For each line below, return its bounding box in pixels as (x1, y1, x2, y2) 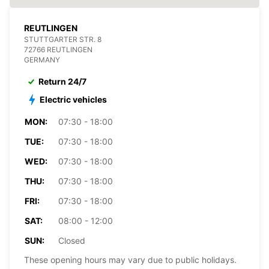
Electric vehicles (40, 94, 107, 104)
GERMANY (24, 55, 60, 64)
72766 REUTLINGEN (24, 44, 92, 54)
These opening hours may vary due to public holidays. (24, 254, 237, 265)
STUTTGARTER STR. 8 (24, 34, 101, 44)
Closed (58, 235, 85, 246)
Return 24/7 (38, 76, 86, 86)
